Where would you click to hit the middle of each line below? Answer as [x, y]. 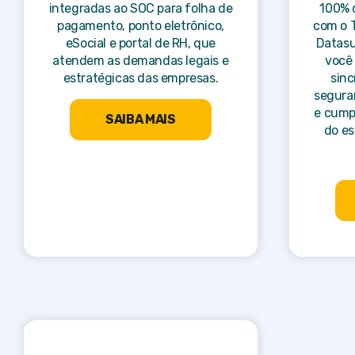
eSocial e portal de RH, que [140, 43]
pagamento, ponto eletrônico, [140, 25]
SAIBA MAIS [140, 119]
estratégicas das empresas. [141, 78]
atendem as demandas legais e [141, 60]
